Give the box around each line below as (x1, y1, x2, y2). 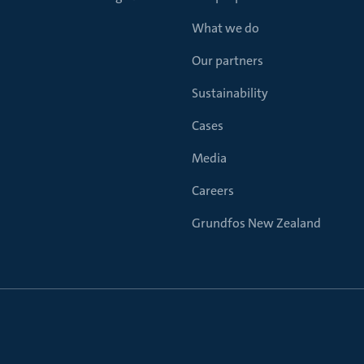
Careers (192, 182, 234, 199)
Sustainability (192, 84, 268, 102)
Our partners (192, 52, 263, 69)
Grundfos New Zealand (192, 214, 321, 232)
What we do (192, 19, 259, 37)
